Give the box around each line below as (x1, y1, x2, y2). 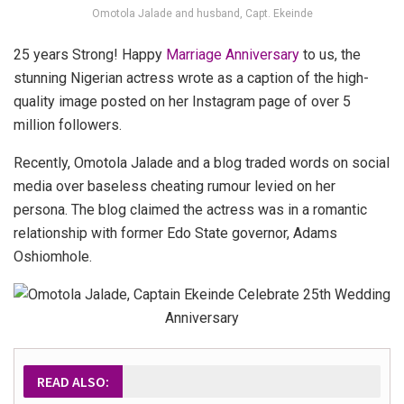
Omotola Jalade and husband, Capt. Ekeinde (91, 6, 313, 20)
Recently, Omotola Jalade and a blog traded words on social (14, 153, 390, 171)
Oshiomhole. (14, 247, 92, 265)
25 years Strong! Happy (14, 45, 166, 63)
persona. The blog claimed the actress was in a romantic (14, 200, 367, 218)
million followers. (14, 115, 122, 133)
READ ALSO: (37, 372, 109, 390)
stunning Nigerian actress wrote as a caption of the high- (14, 69, 369, 87)
